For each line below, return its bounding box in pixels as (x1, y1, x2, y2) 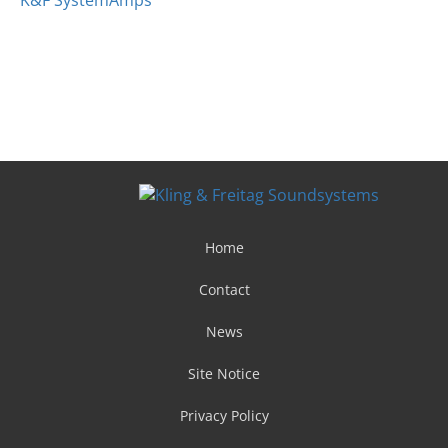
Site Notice (188, 363, 260, 383)
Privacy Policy (179, 405, 269, 425)
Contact (198, 279, 250, 299)
